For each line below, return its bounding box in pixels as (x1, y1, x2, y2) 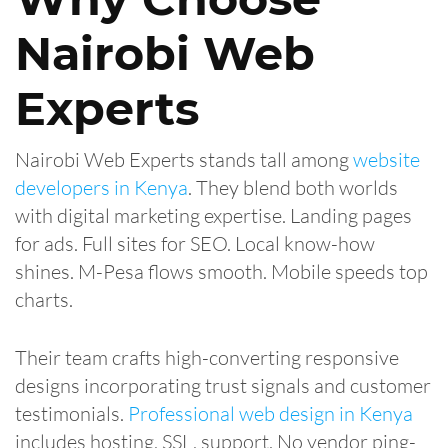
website (353, 146, 420, 172)
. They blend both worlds (188, 174, 398, 200)
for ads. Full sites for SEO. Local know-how (15, 230, 375, 256)
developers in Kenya (15, 174, 188, 200)
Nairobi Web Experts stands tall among (15, 146, 353, 172)
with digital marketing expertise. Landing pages (15, 202, 412, 228)
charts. (15, 286, 73, 312)
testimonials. (15, 400, 128, 426)
